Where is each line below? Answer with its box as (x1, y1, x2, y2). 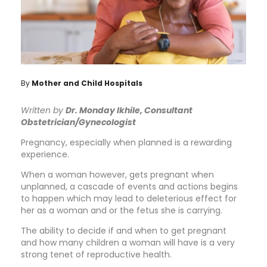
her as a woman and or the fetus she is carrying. (21, 204, 222, 216)
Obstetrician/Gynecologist (21, 116, 136, 128)
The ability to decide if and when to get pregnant (21, 224, 229, 237)
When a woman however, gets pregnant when (21, 168, 214, 181)
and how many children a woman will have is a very (21, 236, 235, 249)
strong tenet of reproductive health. (21, 248, 172, 260)
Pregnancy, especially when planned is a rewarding (21, 136, 232, 148)
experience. (21, 148, 69, 160)
